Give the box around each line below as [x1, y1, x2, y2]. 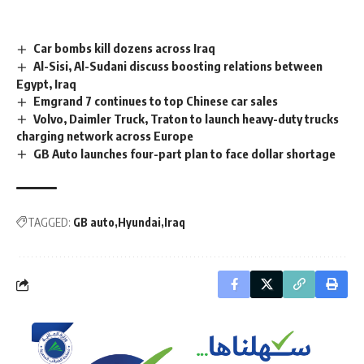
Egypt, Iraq [16, 76, 79, 91]
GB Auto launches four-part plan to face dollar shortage [33, 145, 336, 161]
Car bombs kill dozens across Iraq [33, 41, 216, 55]
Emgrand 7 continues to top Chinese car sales [33, 93, 279, 108]
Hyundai [118, 215, 161, 230]
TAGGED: [28, 215, 71, 230]
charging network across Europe [16, 128, 193, 144]
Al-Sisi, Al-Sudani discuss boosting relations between [33, 58, 323, 73]
